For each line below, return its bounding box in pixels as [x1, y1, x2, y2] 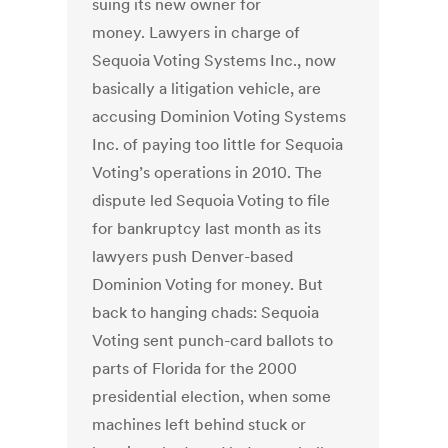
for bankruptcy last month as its [92, 218, 322, 239]
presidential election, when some [92, 386, 332, 407]
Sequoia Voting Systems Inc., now [92, 50, 337, 71]
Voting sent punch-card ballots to [92, 330, 334, 351]
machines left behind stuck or [92, 414, 307, 435]
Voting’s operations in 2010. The [92, 162, 323, 183]
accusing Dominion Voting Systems [92, 106, 347, 127]
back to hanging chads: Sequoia [92, 302, 320, 323]
